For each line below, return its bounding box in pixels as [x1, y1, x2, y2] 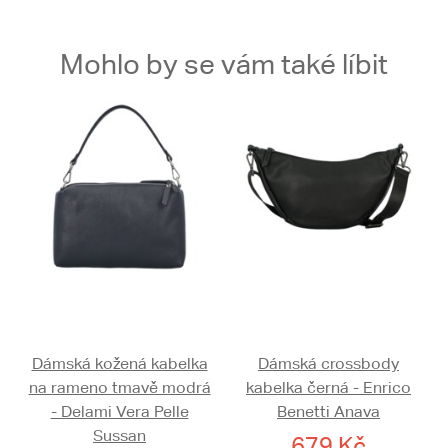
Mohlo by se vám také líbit [60, 48, 388, 81]
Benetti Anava [277, 402, 380, 422]
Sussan [93, 426, 146, 446]
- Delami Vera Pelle [50, 402, 189, 422]
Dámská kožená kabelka [31, 354, 208, 374]
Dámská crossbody [258, 354, 399, 374]
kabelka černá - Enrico [246, 378, 411, 398]
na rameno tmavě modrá [28, 378, 211, 398]
